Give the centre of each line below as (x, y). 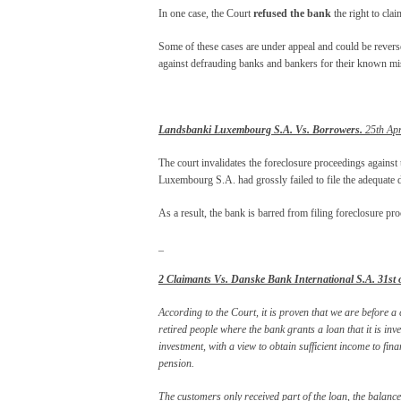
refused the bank (292, 13)
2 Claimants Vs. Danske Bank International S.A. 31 (273, 279)
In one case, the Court (206, 13)
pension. (176, 363)
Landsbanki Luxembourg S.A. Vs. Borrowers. (260, 129)
